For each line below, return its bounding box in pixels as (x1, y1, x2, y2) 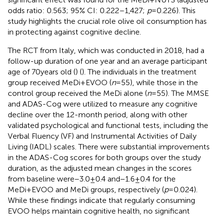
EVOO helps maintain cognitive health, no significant (8, 206, 190, 216)
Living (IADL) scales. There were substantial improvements (8, 142, 210, 151)
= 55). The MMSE (151, 88, 209, 98)
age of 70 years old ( (8, 67, 75, 76)
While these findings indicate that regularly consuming (8, 195, 195, 205)
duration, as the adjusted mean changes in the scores (8, 163, 192, 173)
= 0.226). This (151, 5, 196, 15)
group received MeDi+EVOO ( (8, 77, 111, 87)
